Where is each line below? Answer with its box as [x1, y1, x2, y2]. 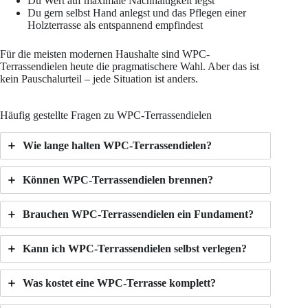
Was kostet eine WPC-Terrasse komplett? [23, 276, 216, 289]
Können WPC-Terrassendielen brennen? [23, 173, 213, 186]
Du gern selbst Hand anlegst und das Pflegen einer [27, 7, 246, 19]
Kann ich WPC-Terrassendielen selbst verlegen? [23, 242, 247, 254]
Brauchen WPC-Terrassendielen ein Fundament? [23, 208, 254, 220]
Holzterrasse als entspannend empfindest [27, 19, 203, 32]
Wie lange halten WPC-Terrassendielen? [23, 139, 212, 151]
